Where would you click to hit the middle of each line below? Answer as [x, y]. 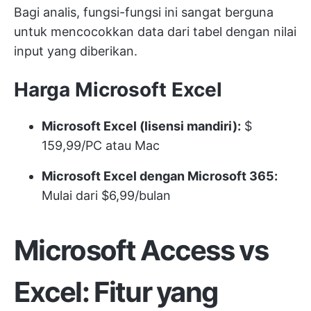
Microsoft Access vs [141, 251]
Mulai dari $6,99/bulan [106, 196]
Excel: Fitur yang [116, 292]
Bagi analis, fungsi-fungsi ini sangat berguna [144, 12]
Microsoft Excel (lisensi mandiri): [141, 126]
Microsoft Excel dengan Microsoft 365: [160, 176]
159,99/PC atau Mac [101, 146]
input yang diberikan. [76, 51]
